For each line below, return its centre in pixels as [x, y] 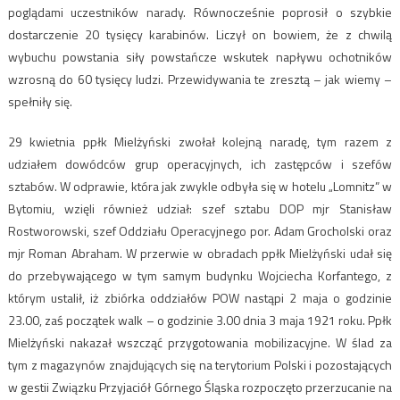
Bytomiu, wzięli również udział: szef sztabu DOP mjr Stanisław [200, 209]
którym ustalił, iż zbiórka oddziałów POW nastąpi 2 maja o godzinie [200, 298]
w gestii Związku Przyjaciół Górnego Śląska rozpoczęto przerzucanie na [200, 387]
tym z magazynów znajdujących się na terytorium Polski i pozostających [200, 365]
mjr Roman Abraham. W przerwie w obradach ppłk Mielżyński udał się [200, 254]
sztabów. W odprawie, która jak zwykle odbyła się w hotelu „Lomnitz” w [200, 187]
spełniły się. [40, 102]
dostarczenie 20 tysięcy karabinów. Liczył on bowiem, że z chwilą [200, 35]
